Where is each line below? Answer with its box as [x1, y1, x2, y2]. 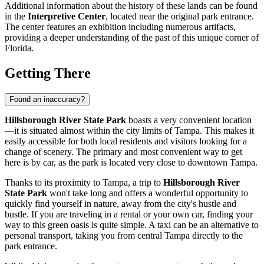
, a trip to [128, 177, 163, 187]
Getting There [5, 65, 91, 81]
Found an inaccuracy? [9, 94, 85, 104]
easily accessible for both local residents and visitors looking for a [5, 136, 247, 146]
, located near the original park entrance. [105, 11, 254, 21]
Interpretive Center [28, 11, 105, 21]
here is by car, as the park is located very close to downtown [5, 157, 230, 167]
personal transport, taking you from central [5, 230, 164, 240]
